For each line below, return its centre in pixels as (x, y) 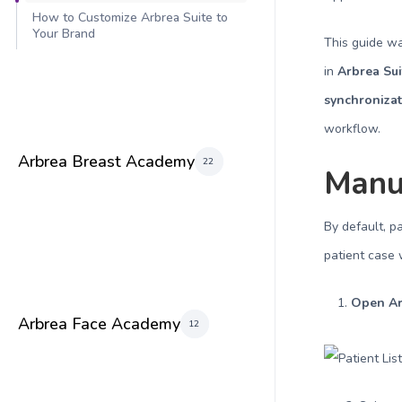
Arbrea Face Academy (99, 323)
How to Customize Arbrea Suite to (130, 17)
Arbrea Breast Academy (106, 161)
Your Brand (66, 34)
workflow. (353, 129)
